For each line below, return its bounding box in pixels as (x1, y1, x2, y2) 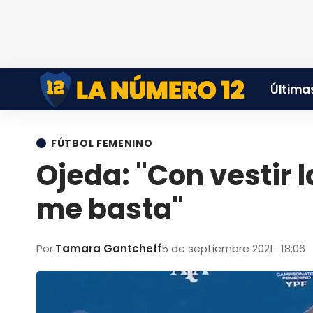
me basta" (36, 189, 184, 228)
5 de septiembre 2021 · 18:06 (161, 241, 308, 256)
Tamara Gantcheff (55, 241, 161, 256)
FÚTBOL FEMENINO (51, 136, 153, 150)
